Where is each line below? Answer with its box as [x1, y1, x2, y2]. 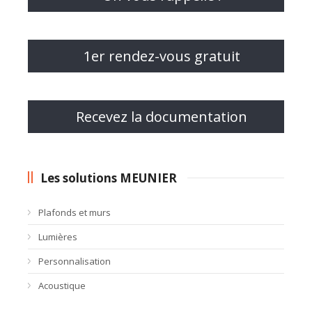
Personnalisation [38, 255, 111, 268]
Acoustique [38, 279, 86, 292]
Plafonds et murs [38, 206, 111, 219]
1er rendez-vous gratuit [83, 47, 240, 66]
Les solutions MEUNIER [40, 170, 177, 187]
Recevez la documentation [76, 107, 247, 127]
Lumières [38, 231, 77, 244]
